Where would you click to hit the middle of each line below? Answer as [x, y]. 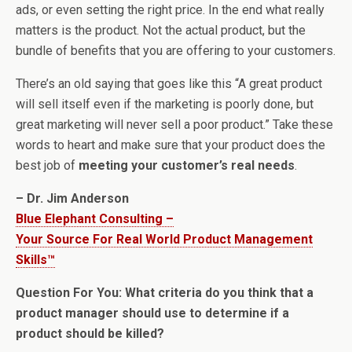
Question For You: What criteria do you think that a [165, 293]
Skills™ [35, 260]
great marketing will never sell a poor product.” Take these [174, 125]
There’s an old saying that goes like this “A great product [169, 84]
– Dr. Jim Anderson [72, 199]
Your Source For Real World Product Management [164, 240]
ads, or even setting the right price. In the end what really [170, 10]
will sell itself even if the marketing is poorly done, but [165, 104]
